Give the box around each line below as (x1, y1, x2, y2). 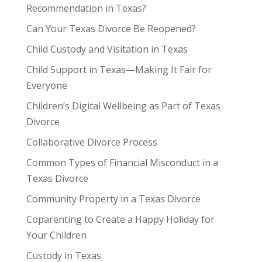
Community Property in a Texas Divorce (26, 192, 201, 205)
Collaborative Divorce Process (26, 135, 157, 149)
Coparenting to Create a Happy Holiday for (26, 212, 215, 226)
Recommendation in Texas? (26, 1, 146, 15)
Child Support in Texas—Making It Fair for (26, 63, 212, 76)
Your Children (26, 228, 87, 242)
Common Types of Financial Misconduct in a (26, 156, 218, 169)
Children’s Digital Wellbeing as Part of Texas (26, 99, 220, 112)
